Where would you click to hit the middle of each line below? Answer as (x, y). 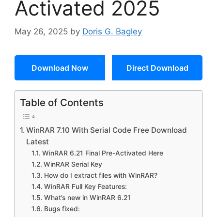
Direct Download (157, 68)
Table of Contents (62, 102)
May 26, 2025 (41, 31)
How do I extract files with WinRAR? (101, 175)
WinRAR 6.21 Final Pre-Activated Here (102, 153)
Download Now (60, 68)
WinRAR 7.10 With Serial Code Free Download (107, 130)
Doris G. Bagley (112, 31)
